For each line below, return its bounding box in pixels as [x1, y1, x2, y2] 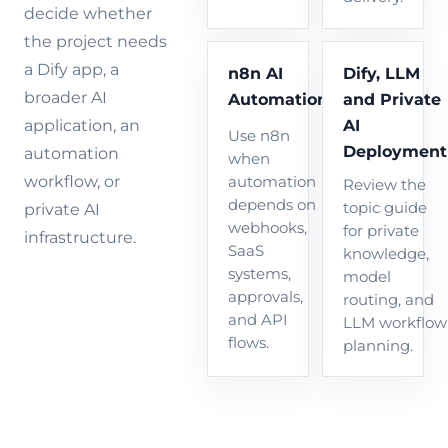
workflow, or [24, 172, 120, 192]
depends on [227, 195, 316, 214]
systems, [227, 264, 291, 283]
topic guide [342, 198, 427, 217]
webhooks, [227, 218, 307, 237]
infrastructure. [24, 228, 136, 248]
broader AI [24, 88, 107, 108]
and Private [342, 89, 441, 109]
